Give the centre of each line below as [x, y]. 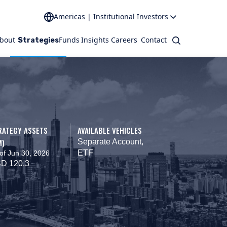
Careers [124, 40]
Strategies [38, 40]
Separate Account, [110, 141]
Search [185, 40]
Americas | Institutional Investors [111, 16]
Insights [95, 40]
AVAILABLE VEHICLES [109, 130]
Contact [154, 40]
